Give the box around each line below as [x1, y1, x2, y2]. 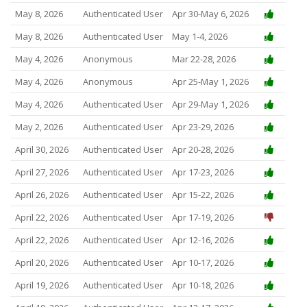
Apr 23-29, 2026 [171, 121, 234, 134]
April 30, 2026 [14, 143, 69, 156]
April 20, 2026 [14, 256, 69, 269]
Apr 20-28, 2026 [171, 143, 234, 156]
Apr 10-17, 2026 [171, 256, 234, 269]
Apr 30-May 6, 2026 [171, 8, 249, 21]
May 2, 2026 [14, 121, 63, 134]
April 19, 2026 [14, 279, 69, 292]
